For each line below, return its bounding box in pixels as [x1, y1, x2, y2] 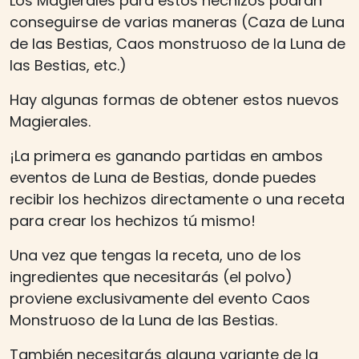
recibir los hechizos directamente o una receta [10, 189, 345, 210]
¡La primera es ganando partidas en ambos [10, 146, 323, 167]
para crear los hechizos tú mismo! [10, 211, 256, 232]
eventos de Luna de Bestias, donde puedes [10, 167, 317, 188]
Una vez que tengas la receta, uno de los [10, 245, 301, 266]
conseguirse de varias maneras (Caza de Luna [10, 12, 345, 33]
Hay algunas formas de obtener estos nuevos [10, 90, 339, 111]
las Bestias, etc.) [10, 55, 127, 76]
